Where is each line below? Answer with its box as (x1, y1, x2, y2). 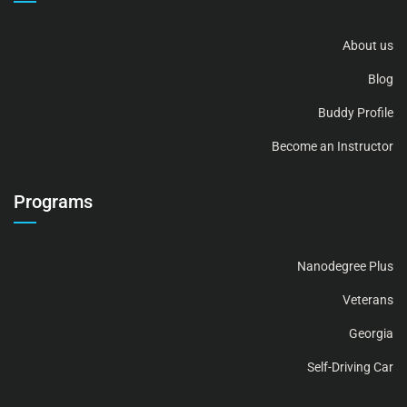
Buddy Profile (318, 105, 393, 121)
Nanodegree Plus (297, 259, 393, 274)
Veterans (342, 293, 393, 308)
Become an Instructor (272, 139, 393, 154)
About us (342, 38, 393, 54)
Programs (14, 191, 93, 213)
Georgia (349, 326, 393, 342)
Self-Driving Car (307, 360, 393, 375)
